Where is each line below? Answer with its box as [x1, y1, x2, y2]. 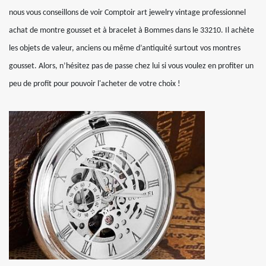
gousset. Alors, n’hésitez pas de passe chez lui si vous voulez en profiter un [9, 62, 254, 71]
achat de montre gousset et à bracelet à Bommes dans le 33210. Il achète [9, 26, 254, 35]
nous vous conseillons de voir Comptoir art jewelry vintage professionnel [9, 8, 246, 17]
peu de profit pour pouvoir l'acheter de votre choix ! [9, 80, 180, 88]
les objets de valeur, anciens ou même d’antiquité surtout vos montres [9, 44, 240, 53]
